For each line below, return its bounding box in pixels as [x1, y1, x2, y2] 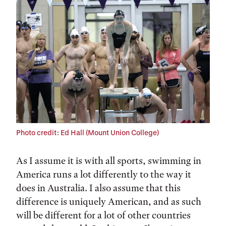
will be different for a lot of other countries [16, 209, 191, 221]
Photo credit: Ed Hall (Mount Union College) [16, 128, 159, 137]
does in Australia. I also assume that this [16, 182, 181, 194]
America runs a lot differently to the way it [16, 168, 191, 180]
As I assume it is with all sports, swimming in [16, 155, 201, 166]
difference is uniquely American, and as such [16, 196, 201, 207]
